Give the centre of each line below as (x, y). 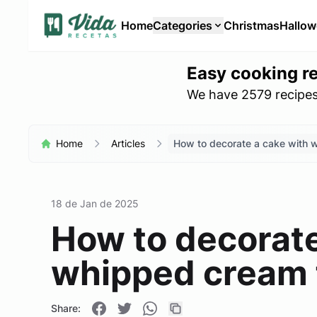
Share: (66, 308)
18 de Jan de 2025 (95, 203)
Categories (182, 25)
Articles (128, 143)
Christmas (251, 25)
